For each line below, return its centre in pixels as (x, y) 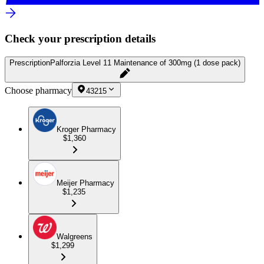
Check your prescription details (80, 39)
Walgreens (75, 236)
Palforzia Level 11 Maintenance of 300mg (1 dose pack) (145, 62)
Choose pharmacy (38, 90)
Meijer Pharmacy (85, 183)
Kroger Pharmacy (86, 129)
